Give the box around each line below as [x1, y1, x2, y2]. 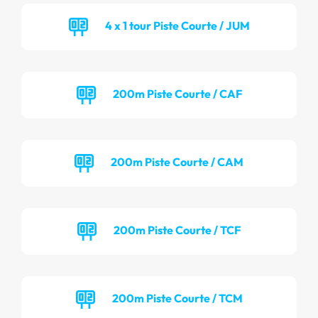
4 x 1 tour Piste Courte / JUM [104, 18, 250, 33]
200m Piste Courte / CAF [112, 86, 242, 101]
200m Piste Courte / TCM [111, 290, 243, 305]
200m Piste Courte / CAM [111, 154, 243, 169]
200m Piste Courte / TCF [114, 222, 241, 237]
